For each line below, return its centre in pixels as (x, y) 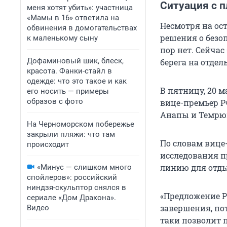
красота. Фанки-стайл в (69, 71)
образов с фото (55, 101)
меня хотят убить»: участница (80, 8)
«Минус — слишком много (84, 167)
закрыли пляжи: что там (71, 134)
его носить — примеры (68, 91)
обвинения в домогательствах (82, 28)
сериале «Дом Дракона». (71, 198)
